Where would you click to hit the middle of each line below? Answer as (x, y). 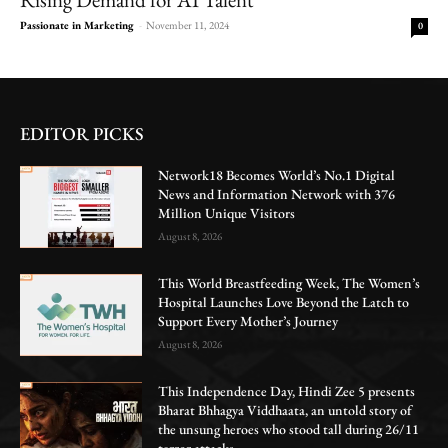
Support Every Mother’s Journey (248, 320)
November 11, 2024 (187, 24)
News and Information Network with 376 (277, 193)
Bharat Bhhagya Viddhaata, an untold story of (285, 409)
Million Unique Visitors (227, 212)
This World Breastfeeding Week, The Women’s (289, 282)
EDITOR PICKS (82, 133)
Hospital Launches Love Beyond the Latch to (284, 301)
